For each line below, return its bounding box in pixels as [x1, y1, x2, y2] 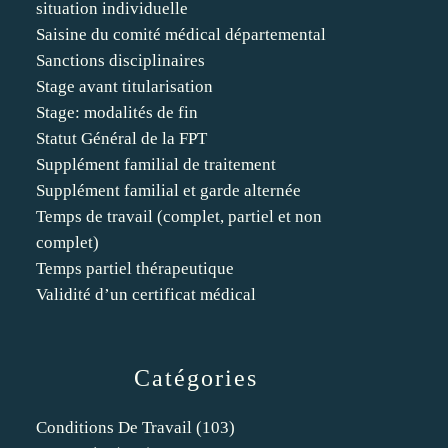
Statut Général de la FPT [36, 129, 207, 148]
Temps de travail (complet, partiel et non [36, 207, 322, 226]
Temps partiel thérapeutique [36, 259, 234, 278]
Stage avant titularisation [36, 77, 213, 96]
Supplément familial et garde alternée [36, 181, 301, 200]
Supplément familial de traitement [36, 155, 276, 174]
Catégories [134, 365, 258, 391]
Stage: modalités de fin [36, 103, 198, 122]
